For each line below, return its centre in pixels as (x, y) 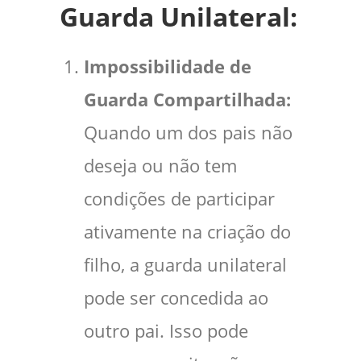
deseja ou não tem (160, 166)
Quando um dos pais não (188, 133)
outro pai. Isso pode (166, 331)
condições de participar (179, 199)
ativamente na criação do (187, 232)
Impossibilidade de (168, 67)
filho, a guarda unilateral (185, 265)
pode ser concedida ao (176, 298)
